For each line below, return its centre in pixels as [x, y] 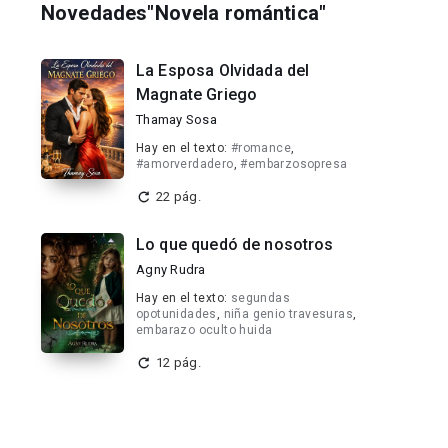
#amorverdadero [185, 164]
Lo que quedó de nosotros [235, 244]
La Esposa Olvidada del [223, 70]
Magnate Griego [197, 94]
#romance [261, 148]
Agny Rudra [171, 269]
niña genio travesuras [288, 314]
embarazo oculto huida [204, 330]
